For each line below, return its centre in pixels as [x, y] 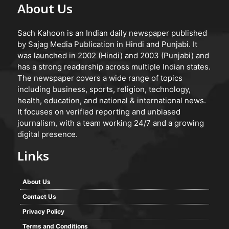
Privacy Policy [43, 211]
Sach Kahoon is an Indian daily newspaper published [112, 33]
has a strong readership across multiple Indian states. [114, 66]
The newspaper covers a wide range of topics [100, 78]
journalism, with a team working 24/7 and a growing [111, 123]
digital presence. [48, 134]
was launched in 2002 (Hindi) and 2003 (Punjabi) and [113, 55]
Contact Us [39, 196]
